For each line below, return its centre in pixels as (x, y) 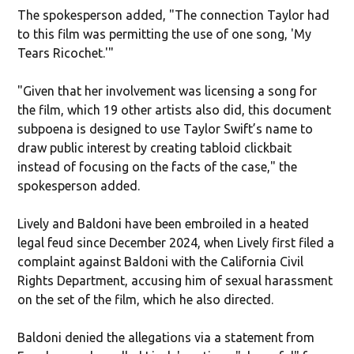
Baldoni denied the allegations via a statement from (166, 337)
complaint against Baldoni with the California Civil (161, 261)
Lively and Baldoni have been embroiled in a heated (164, 223)
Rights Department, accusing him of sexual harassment (175, 280)
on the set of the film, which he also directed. (146, 299)
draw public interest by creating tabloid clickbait (155, 147)
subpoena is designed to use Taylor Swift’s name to (166, 128)
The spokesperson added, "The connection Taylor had (174, 15)
